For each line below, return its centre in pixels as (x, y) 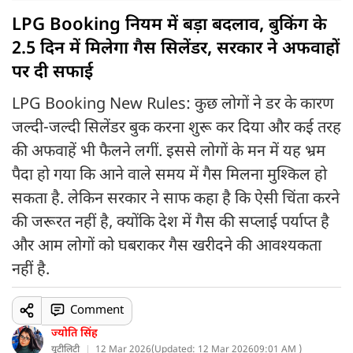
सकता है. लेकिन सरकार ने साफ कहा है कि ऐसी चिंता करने (176, 199)
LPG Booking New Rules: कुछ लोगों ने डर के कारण (173, 105)
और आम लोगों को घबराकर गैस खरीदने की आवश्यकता (167, 247)
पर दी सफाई (52, 73)
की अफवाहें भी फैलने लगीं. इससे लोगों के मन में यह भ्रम (169, 152)
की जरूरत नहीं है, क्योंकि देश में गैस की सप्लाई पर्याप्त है (171, 223)
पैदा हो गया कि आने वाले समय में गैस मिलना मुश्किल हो (169, 176)
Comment (97, 310)
